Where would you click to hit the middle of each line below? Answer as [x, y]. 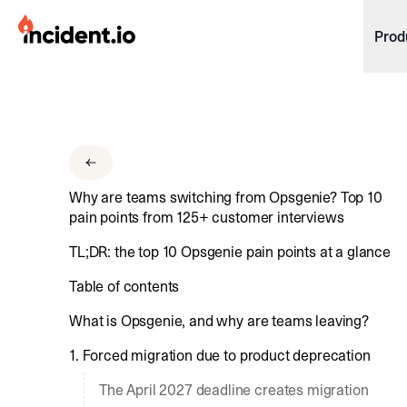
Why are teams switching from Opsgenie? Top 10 [226, 197]
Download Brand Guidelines [115, 168]
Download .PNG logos [99, 106]
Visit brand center [89, 199]
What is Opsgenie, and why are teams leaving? [219, 321]
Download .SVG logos [99, 137]
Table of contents [124, 286]
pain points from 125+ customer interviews [207, 217]
